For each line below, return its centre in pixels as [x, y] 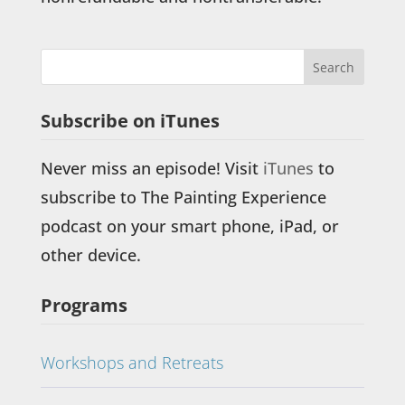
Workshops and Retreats [132, 362]
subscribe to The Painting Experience [183, 197]
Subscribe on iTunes [130, 120]
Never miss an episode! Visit [151, 168]
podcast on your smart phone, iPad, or [189, 226]
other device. [90, 254]
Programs [84, 305]
